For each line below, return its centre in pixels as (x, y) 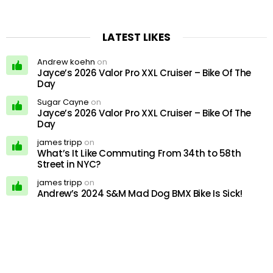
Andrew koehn (66, 62)
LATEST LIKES (136, 37)
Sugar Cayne (63, 102)
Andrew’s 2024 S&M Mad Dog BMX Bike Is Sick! (140, 194)
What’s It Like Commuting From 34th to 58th (139, 154)
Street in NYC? (69, 165)
